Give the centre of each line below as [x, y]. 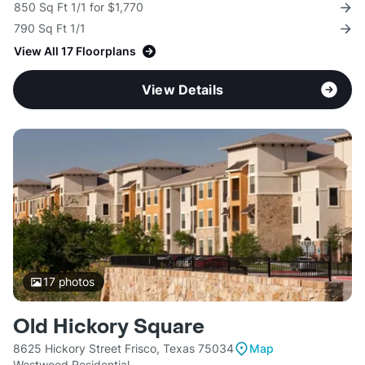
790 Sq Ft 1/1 [50, 29]
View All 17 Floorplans [75, 51]
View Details [182, 90]
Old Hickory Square [109, 328]
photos [75, 282]
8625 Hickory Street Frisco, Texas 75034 [123, 349]
